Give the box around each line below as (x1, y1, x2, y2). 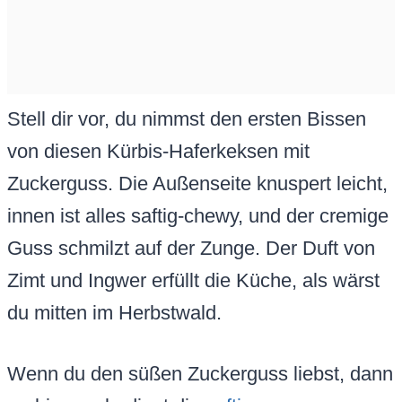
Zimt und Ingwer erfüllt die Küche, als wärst (7, 269, 380, 293)
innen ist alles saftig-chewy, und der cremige (7, 205, 389, 228)
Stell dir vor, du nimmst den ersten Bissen (7, 108, 366, 131)
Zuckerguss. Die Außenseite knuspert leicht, (7, 172, 388, 196)
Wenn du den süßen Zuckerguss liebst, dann (7, 363, 393, 386)
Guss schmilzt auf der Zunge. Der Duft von (7, 237, 375, 260)
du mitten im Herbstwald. (7, 301, 222, 325)
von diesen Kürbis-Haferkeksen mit (7, 140, 310, 163)
